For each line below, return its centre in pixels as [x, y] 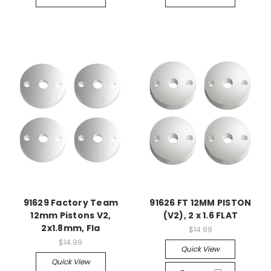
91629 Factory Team [70, 203]
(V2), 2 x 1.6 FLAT [200, 215]
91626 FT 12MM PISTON [201, 203]
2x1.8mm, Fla [71, 228]
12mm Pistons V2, [71, 215]
